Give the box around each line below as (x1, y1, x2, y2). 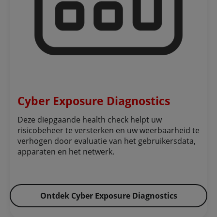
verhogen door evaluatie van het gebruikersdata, (17, 136, 196, 147)
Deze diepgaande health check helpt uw (17, 114, 162, 125)
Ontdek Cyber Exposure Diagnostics (40, 190, 177, 201)
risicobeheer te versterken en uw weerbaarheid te (17, 125, 200, 136)
